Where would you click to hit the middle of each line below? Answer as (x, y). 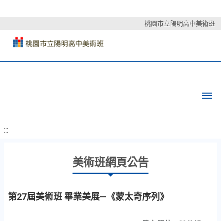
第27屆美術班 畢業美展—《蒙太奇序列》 (88, 197)
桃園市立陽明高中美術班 (180, 23)
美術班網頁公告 (110, 162)
